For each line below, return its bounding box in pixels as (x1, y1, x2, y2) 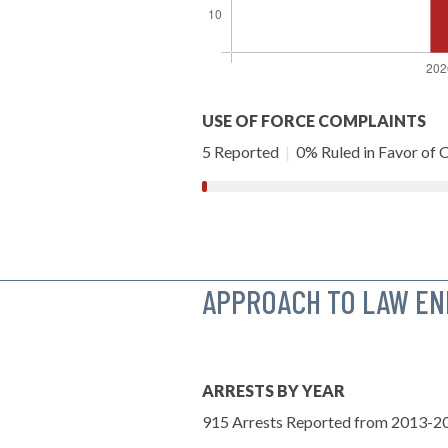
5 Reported (202, 141, 282, 161)
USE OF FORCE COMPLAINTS (202, 110, 426, 130)
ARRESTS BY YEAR (202, 380, 345, 400)
